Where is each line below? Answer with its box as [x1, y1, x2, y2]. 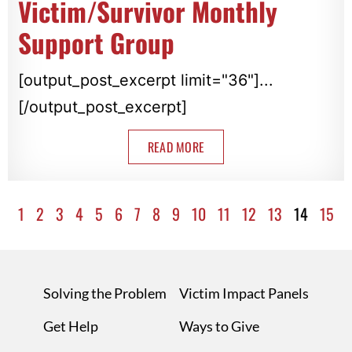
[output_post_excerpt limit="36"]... [17, 70, 273, 90]
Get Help [43, 317, 98, 335]
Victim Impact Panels [179, 284, 309, 302]
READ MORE [147, 137, 205, 156]
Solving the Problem [43, 284, 167, 302]
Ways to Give [179, 317, 259, 335]
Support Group [17, 23, 174, 62]
